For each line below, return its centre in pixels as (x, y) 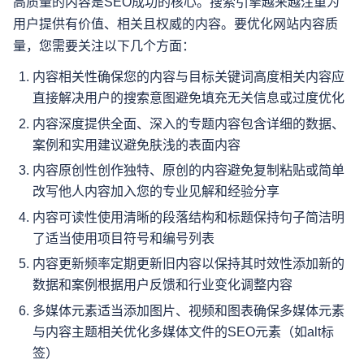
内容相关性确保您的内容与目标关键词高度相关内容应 (188, 76)
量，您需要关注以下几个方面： (104, 45)
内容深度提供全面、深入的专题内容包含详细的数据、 (188, 123)
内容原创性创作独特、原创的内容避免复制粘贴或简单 (188, 171)
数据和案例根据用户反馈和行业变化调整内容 (162, 285)
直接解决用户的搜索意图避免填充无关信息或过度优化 (188, 97)
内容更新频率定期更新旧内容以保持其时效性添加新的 (188, 264)
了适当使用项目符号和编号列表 (123, 238)
